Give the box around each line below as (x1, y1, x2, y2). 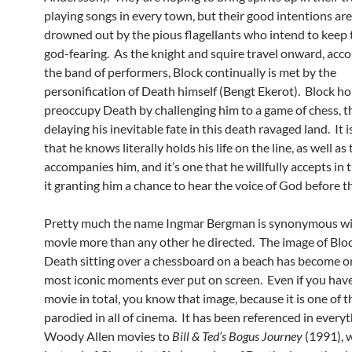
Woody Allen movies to (44, 328, 172, 344)
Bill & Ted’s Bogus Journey (172, 328, 302, 344)
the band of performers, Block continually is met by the (44, 64, 336, 80)
